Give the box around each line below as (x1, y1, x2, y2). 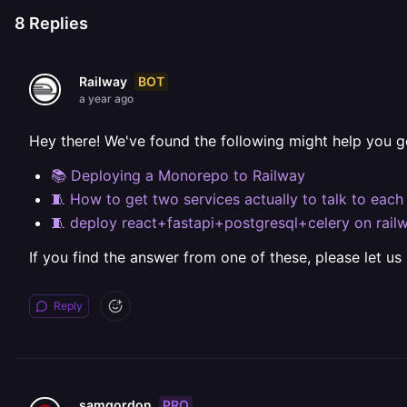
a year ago (79, 92, 134, 105)
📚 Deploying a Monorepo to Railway (51, 166, 305, 184)
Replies (25, 14, 88, 33)
